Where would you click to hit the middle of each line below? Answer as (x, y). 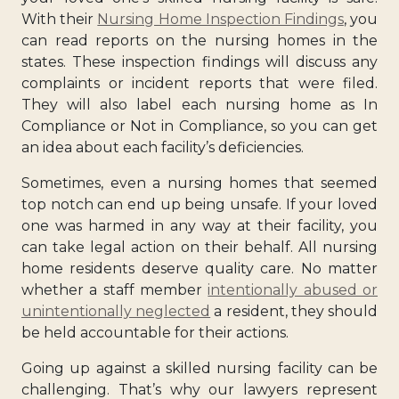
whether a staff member (115, 289)
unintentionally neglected (116, 311)
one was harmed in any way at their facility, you (199, 225)
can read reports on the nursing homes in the (199, 40)
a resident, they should (294, 311)
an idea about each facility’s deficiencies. (163, 147)
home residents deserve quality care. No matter (199, 268)
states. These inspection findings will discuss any (199, 61)
